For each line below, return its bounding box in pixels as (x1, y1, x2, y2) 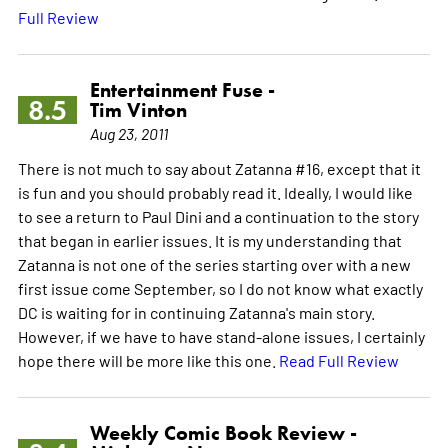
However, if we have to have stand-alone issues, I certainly (17, 325, 425, 346)
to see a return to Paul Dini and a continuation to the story (17, 205, 419, 226)
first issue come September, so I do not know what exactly (17, 277, 423, 298)
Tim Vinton (89, 97, 187, 122)
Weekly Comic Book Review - (89, 420, 357, 445)
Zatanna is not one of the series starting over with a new (17, 253, 411, 274)
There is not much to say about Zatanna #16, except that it (17, 157, 421, 178)
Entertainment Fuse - (89, 77, 275, 102)
